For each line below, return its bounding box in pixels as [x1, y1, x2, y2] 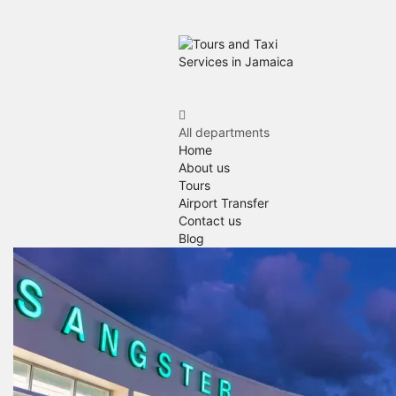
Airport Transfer [179, 195, 269, 210]
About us [179, 160, 230, 175]
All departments [179, 125, 270, 140]
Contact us [179, 213, 241, 228]
